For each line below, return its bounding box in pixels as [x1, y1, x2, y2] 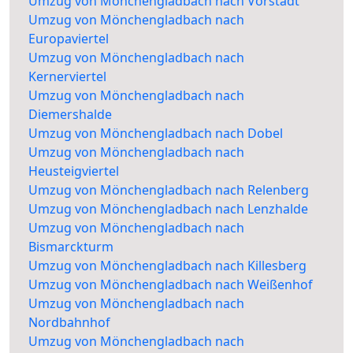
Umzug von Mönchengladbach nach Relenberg [28, 181, 309, 199]
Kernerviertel [28, 68, 106, 86]
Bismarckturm [28, 238, 113, 256]
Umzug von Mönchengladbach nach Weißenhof [28, 276, 313, 294]
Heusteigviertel [28, 162, 119, 180]
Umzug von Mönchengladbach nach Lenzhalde [28, 200, 308, 218]
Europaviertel [28, 30, 109, 48]
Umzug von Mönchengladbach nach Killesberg [28, 257, 307, 275]
